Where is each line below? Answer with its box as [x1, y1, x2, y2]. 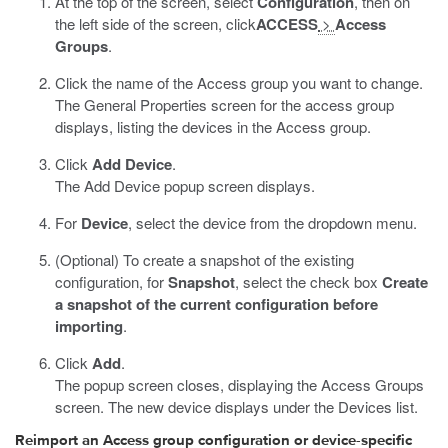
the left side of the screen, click [55, 13, 256, 34]
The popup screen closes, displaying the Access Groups [55, 374, 424, 395]
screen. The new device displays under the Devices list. [55, 396, 418, 417]
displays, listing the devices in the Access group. [55, 116, 371, 137]
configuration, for [55, 271, 168, 292]
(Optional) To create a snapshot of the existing [55, 249, 354, 270]
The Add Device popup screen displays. [55, 175, 315, 196]
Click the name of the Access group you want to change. [55, 72, 423, 93]
